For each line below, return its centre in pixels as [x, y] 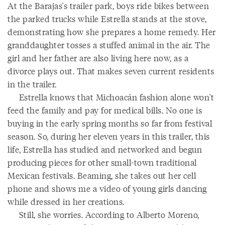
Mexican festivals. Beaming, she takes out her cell [102, 175]
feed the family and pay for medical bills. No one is [105, 110]
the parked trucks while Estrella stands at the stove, [107, 19]
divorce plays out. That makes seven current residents [111, 71]
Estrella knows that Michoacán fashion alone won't [111, 97]
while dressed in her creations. [66, 201]
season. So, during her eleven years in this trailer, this [109, 136]
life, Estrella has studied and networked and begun [105, 149]
